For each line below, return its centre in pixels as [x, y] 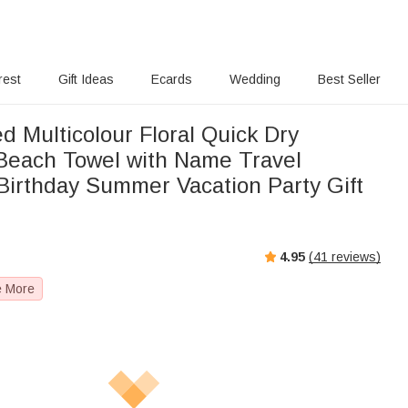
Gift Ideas [86, 79]
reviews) [354, 256]
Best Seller [349, 79]
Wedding [255, 79]
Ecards [172, 79]
